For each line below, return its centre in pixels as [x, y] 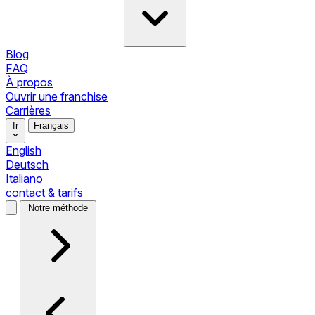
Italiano [24, 178]
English [24, 150]
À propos [29, 82]
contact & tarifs [44, 192]
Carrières [28, 110]
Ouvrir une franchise [57, 96]
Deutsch [27, 164]
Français [51, 125]
